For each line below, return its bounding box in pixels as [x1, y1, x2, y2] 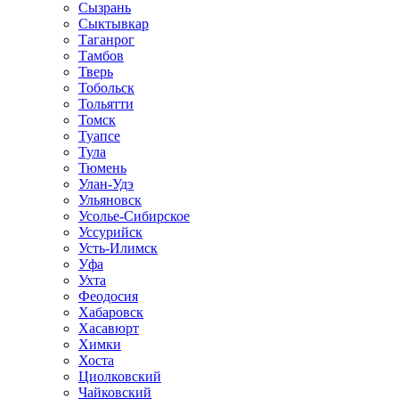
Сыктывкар [78, 16, 149, 31]
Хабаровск [78, 305, 143, 320]
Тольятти [78, 96, 134, 111]
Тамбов [78, 48, 124, 63]
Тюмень [78, 160, 126, 175]
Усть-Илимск [78, 240, 158, 256]
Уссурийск [78, 224, 142, 240]
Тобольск [78, 80, 134, 95]
